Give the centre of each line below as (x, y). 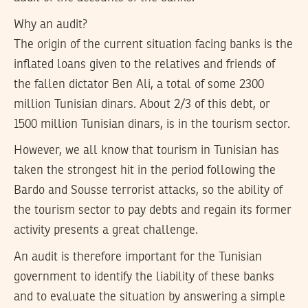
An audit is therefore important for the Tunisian (138, 257)
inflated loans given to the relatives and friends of (144, 64)
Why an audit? (51, 24)
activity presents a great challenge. (106, 231)
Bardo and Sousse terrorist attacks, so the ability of (148, 191)
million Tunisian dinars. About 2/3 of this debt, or (142, 104)
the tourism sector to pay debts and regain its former (153, 211)
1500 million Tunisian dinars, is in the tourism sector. (152, 124)
